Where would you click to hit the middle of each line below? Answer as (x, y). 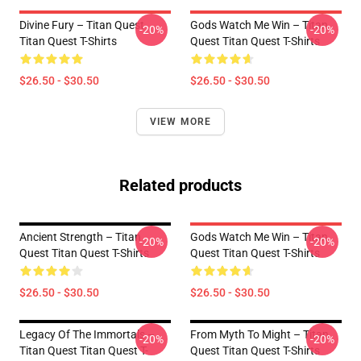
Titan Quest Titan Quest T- (84, 351)
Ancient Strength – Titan (80, 237)
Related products (180, 185)
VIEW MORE (180, 122)
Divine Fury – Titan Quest (82, 25)
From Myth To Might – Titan (259, 334)
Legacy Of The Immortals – (87, 334)
